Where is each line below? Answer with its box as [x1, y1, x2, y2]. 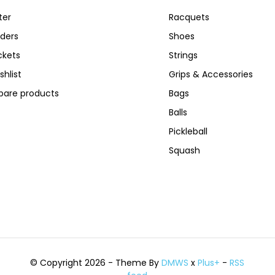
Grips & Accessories [168, 68, 253, 80]
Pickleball [168, 125, 207, 137]
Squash [168, 144, 200, 157]
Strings [168, 49, 198, 61]
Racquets [168, 11, 209, 23]
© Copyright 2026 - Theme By [30, 257, 162, 269]
